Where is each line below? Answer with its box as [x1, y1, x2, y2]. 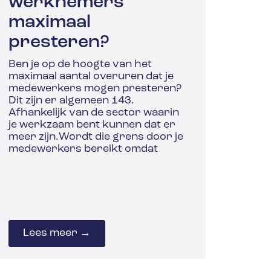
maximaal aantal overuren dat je [8, 71, 174, 83]
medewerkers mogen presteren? [8, 83, 182, 95]
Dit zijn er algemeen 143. [8, 95, 135, 107]
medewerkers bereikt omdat [8, 143, 158, 155]
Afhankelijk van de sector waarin [8, 107, 180, 119]
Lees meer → [23, 227, 91, 239]
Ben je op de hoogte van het [8, 59, 152, 71]
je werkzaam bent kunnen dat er [8, 119, 176, 131]
